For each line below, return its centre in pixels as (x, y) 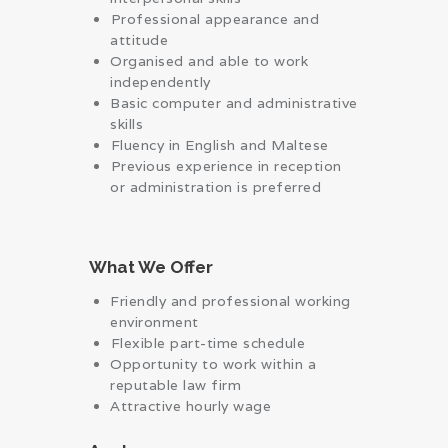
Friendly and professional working (230, 300)
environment (154, 321)
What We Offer (151, 266)
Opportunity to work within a (213, 363)
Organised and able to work (209, 60)
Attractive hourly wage (190, 405)
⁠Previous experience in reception (226, 165)
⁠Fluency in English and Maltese (219, 144)
